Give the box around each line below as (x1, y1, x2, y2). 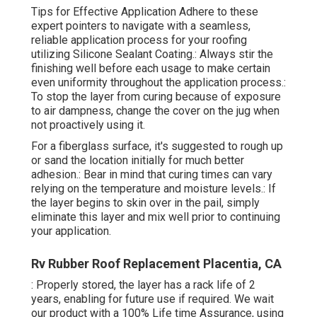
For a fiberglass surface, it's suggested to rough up (31, 139, 283, 153)
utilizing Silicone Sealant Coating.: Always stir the (31, 47, 273, 61)
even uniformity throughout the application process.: (31, 75, 286, 89)
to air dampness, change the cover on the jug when (31, 103, 279, 117)
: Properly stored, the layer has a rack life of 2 (31, 277, 255, 292)
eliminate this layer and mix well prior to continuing (31, 209, 280, 224)
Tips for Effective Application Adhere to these (31, 4, 258, 18)
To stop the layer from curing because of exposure (31, 89, 281, 103)
